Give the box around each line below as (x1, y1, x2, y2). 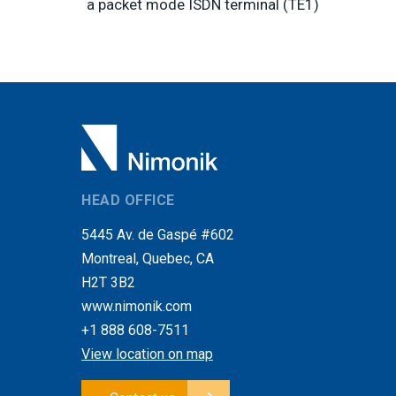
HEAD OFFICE (81, 191, 175, 209)
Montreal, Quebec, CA (81, 249, 214, 267)
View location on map (81, 345, 213, 362)
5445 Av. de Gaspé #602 (81, 225, 234, 243)
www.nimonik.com (81, 297, 192, 315)
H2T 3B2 (81, 273, 135, 291)
